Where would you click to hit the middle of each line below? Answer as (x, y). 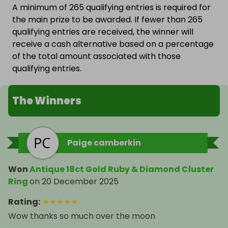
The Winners (47, 101)
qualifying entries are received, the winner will (103, 32)
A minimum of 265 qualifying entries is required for (111, 8)
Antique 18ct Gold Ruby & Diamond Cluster (122, 169)
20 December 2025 (80, 182)
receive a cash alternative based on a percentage (113, 44)
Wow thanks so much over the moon (82, 216)
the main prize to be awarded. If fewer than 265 (107, 20)
